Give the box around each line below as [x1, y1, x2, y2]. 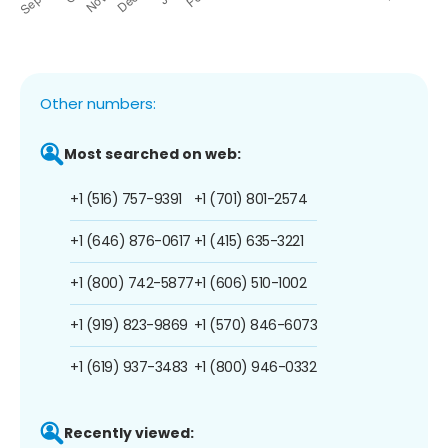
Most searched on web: [64, 143, 241, 164]
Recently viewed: [64, 422, 194, 443]
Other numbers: [40, 92, 156, 114]
